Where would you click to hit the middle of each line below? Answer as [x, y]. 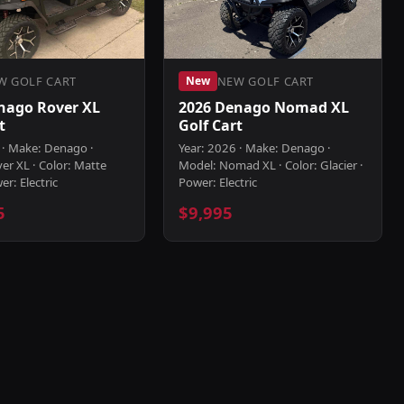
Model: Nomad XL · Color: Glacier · [271, 165]
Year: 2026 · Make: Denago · [254, 148]
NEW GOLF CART [266, 81]
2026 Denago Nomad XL [263, 107]
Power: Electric [217, 182]
